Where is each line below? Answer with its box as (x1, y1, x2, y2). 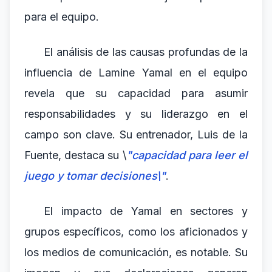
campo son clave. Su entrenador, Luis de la (24, 128, 248, 141)
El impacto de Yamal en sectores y (44, 205, 248, 217)
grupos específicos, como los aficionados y (24, 225, 248, 238)
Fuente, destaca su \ (24, 149, 126, 161)
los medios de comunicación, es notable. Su (24, 246, 248, 259)
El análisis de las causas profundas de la (44, 46, 248, 58)
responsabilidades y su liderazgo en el (24, 107, 248, 120)
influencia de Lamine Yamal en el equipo (24, 66, 248, 79)
